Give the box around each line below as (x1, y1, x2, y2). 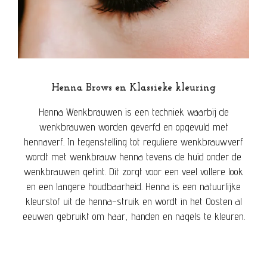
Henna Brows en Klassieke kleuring (51, 82, 216, 93)
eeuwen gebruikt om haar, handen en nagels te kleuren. (22, 209, 245, 222)
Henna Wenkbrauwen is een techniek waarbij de (38, 105, 229, 118)
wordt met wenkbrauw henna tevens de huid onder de (26, 150, 241, 163)
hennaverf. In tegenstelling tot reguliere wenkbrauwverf (24, 135, 243, 148)
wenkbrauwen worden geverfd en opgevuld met (39, 120, 228, 133)
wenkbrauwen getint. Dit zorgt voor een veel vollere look (24, 164, 243, 178)
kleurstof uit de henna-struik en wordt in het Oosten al (25, 194, 242, 207)
